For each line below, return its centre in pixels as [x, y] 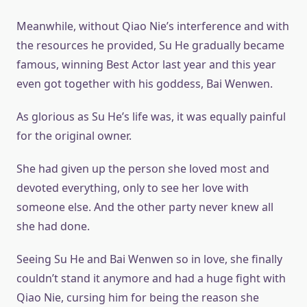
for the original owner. [74, 136]
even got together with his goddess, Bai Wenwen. [145, 84]
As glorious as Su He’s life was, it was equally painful [151, 116]
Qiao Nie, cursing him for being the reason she [138, 297]
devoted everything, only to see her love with [133, 188]
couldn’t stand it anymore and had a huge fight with [151, 278]
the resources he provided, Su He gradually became [150, 45]
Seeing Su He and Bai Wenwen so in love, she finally [149, 259]
